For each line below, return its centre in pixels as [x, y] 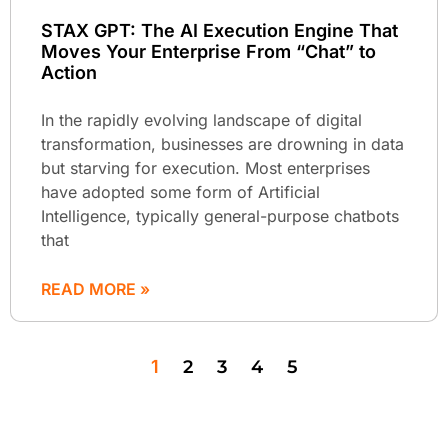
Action [69, 72]
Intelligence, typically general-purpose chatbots [220, 215]
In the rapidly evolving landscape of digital [201, 119]
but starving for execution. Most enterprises [205, 167]
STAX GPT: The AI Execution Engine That [219, 30]
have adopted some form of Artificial [180, 191]
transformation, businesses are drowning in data [222, 143]
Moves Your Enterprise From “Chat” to [208, 51]
